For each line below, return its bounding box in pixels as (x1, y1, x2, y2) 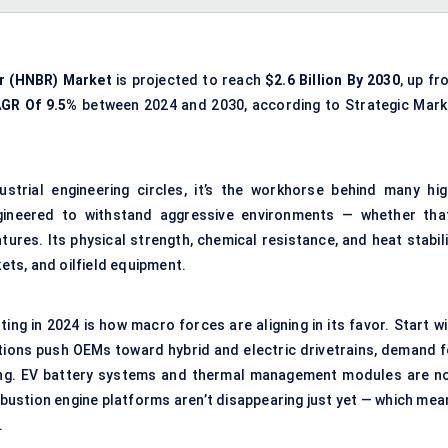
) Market (53, 72, 112, 89)
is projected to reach (111, 72, 266, 89)
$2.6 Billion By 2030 (265, 72, 400, 89)
